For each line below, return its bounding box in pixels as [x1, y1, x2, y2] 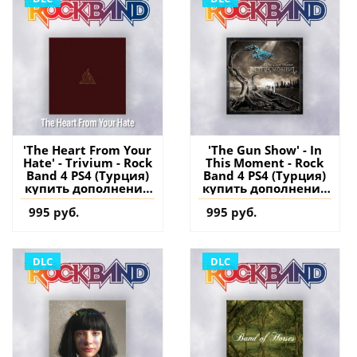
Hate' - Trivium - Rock [22, 154, 152, 171]
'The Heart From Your [23, 141, 152, 158]
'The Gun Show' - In [207, 141, 322, 158]
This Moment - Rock [206, 154, 324, 171]
